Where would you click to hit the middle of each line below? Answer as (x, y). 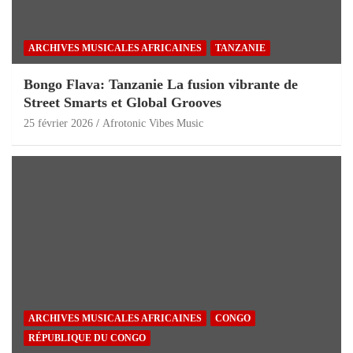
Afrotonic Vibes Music (153, 123)
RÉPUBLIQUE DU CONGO (87, 338)
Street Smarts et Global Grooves (123, 102)
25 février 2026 (58, 123)
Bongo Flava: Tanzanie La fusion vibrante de (161, 84)
